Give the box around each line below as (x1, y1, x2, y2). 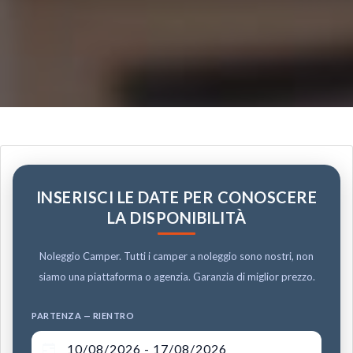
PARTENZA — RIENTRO (32, 310, 134, 321)
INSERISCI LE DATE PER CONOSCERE (35, 188, 318, 206)
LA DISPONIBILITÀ (106, 208, 247, 227)
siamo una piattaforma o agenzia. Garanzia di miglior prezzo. (38, 270, 315, 283)
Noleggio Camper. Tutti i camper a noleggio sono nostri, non (39, 250, 314, 262)
